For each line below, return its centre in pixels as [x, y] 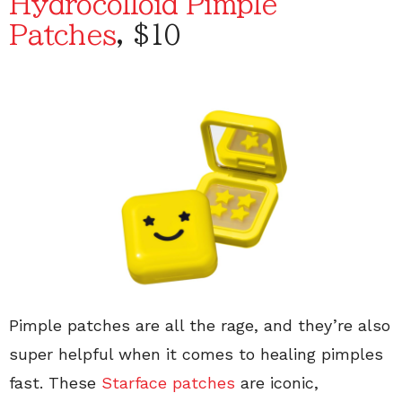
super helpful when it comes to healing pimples [196, 354]
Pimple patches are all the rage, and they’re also [200, 326]
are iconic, [277, 383]
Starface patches [168, 383]
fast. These [55, 383]
